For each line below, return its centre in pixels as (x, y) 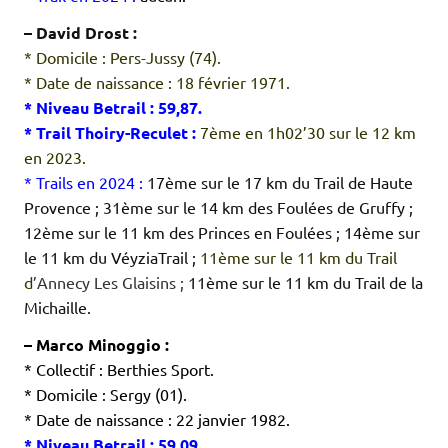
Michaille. (57, 307)
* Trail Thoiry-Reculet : (110, 133)
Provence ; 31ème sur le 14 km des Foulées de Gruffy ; (218, 207)
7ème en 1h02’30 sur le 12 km (306, 132)
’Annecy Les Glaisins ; (110, 282)
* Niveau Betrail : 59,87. (113, 108)
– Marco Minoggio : (96, 345)
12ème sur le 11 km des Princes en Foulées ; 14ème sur (222, 232)
